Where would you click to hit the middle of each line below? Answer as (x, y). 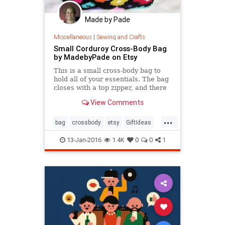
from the (68, 104)
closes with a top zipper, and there (110, 87)
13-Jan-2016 (83, 140)
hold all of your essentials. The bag (111, 79)
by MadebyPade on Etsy (95, 57)
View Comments (116, 102)
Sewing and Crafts (121, 37)
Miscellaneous (73, 37)
